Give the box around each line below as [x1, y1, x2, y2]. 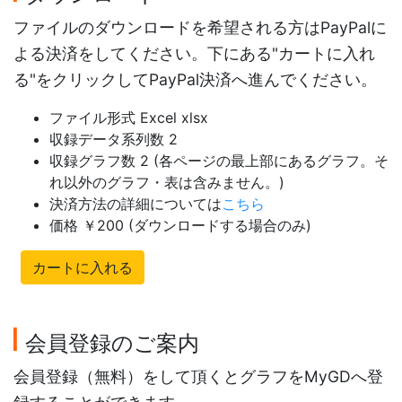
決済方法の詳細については [49, 195, 222, 214]
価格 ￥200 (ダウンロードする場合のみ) [49, 216, 311, 235]
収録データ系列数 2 [49, 130, 178, 149]
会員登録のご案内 [25, 330, 199, 357]
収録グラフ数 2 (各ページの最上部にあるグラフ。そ [49, 152, 389, 170]
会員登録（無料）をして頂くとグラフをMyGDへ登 [13, 367, 383, 387]
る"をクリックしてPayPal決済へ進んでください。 [13, 70, 377, 90]
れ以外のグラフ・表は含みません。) [49, 173, 284, 192]
